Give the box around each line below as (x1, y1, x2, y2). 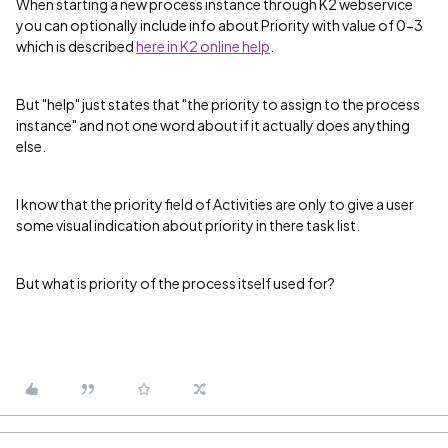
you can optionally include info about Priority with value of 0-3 (16, 16, 423, 34)
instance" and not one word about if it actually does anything (16, 116, 410, 134)
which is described (16, 37, 136, 55)
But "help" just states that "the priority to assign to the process (16, 95, 420, 113)
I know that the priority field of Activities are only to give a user (16, 195, 414, 213)
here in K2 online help (136, 37, 270, 55)
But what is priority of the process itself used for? (16, 274, 335, 292)
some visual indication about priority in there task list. (16, 216, 362, 234)
